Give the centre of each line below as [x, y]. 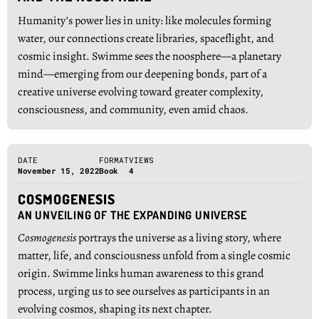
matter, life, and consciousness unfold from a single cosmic [154, 256]
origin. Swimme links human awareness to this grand [141, 273]
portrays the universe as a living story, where [179, 238]
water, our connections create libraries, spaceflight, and [146, 38]
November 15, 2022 [59, 171]
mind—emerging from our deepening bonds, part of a [142, 74]
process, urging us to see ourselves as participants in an [144, 291]
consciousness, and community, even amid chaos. [133, 110]
